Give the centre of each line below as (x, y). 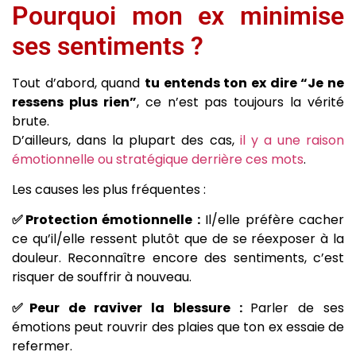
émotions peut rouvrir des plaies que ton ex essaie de (178, 327)
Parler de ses (298, 308)
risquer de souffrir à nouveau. (102, 277)
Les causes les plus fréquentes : (109, 190)
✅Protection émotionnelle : (106, 220)
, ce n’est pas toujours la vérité (240, 102)
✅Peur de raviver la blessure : (132, 308)
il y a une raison (292, 140)
